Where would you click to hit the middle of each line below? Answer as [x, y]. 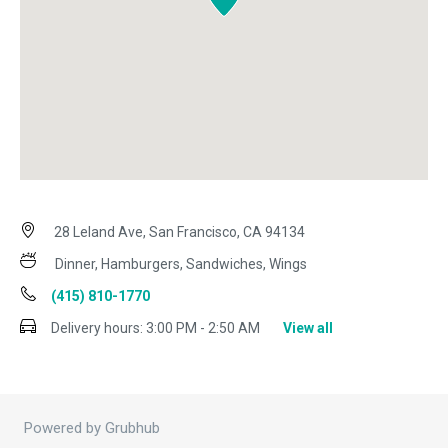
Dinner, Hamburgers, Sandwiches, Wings [181, 264]
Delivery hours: [97, 328]
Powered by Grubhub [92, 428]
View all [308, 328]
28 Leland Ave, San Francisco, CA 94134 [178, 232]
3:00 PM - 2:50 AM [203, 328]
